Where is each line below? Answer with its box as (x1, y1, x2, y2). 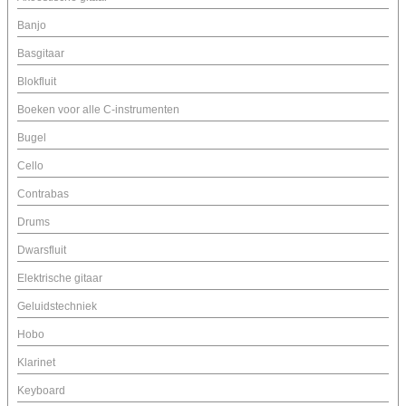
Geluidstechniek (17, 300, 97, 314)
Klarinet (17, 356, 55, 370)
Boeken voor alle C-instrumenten (17, 103, 179, 117)
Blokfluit (17, 75, 56, 89)
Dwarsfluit (17, 244, 66, 257)
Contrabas (17, 188, 69, 201)
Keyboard (17, 384, 65, 398)
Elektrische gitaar (17, 272, 102, 285)
